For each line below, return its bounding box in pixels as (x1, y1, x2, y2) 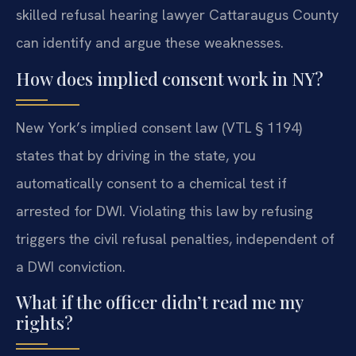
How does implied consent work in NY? (16, 66, 323, 91)
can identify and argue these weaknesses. (16, 33, 284, 52)
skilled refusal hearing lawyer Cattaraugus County (16, 6, 339, 25)
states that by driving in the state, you (16, 145, 256, 164)
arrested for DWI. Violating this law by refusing (16, 201, 313, 220)
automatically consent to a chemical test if (16, 173, 287, 192)
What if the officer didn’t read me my (16, 289, 303, 314)
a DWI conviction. (16, 257, 126, 276)
